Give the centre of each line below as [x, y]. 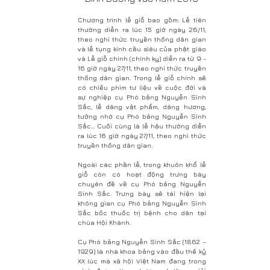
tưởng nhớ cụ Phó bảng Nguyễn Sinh [142, 116]
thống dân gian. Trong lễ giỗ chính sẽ [142, 77]
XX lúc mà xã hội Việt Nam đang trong [142, 260]
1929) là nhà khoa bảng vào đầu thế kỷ [142, 251]
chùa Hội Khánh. [104, 222]
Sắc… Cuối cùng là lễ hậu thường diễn [142, 125]
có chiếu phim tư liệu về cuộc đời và [142, 87]
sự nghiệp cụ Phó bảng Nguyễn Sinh [142, 96]
